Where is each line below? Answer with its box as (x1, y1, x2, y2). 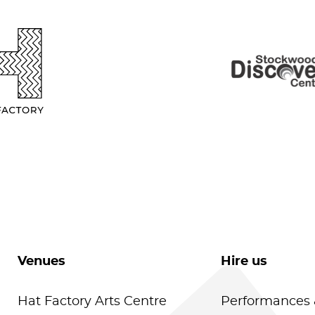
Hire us (221, 255, 268, 269)
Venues (18, 255, 66, 269)
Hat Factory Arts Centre (18, 295, 167, 309)
